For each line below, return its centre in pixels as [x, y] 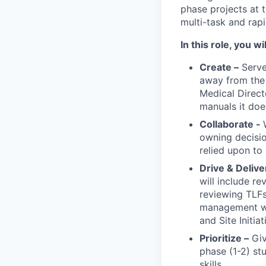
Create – [219, 67]
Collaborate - [231, 124]
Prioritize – [224, 238]
